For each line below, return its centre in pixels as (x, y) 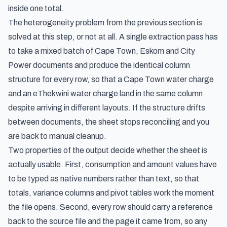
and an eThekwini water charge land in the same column (105, 93)
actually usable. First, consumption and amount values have (112, 164)
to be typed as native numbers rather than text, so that (104, 179)
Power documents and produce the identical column (99, 65)
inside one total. (36, 8)
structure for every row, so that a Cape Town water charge (111, 79)
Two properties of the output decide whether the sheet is (108, 150)
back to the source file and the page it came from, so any (108, 221)
